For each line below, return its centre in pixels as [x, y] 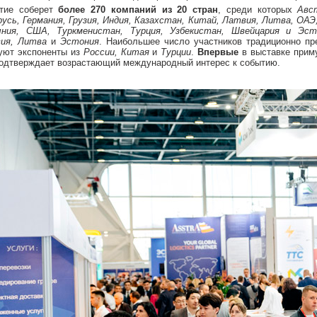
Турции [176, 52]
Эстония [80, 41]
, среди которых [258, 10]
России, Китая [116, 52]
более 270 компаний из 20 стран [138, 10]
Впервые [218, 52]
